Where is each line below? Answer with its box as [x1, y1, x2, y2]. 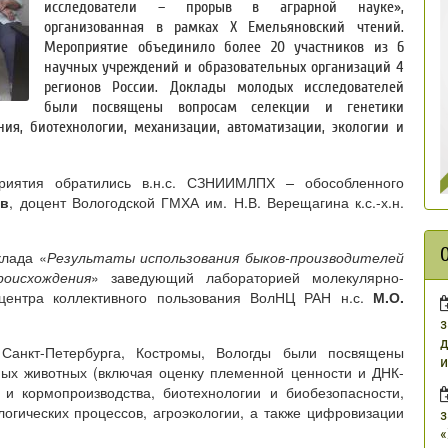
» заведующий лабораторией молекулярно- [91, 266, 404, 287]
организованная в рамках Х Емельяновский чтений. [44, 17, 404, 36]
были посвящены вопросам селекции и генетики [44, 97, 404, 116]
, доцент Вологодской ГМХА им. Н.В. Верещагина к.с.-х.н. [9, 191, 404, 212]
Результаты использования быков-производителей [46, 246, 404, 267]
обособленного [294, 171, 405, 192]
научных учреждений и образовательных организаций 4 [44, 57, 404, 76]
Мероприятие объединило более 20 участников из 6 [44, 37, 404, 56]
